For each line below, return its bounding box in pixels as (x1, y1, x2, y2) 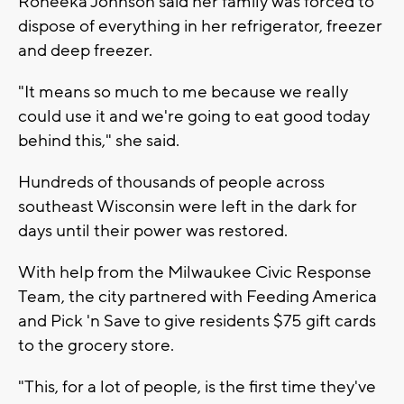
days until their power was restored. (18, 219, 288, 242)
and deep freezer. (18, 39, 152, 61)
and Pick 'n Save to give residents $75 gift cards (18, 309, 376, 332)
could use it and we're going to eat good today (18, 105, 370, 127)
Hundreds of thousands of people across (18, 170, 325, 193)
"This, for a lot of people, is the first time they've (18, 375, 376, 398)
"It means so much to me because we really (18, 80, 348, 103)
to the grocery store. (18, 334, 174, 356)
